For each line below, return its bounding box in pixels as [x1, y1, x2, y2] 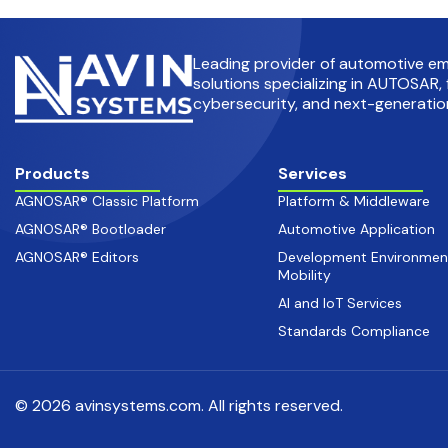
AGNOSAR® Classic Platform [15, 191, 199, 210]
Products [15, 162, 90, 184]
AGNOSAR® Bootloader [15, 219, 166, 238]
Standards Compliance [277, 321, 430, 340]
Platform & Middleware [277, 191, 430, 210]
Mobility [277, 265, 331, 284]
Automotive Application [277, 219, 435, 238]
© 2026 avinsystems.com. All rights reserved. [15, 394, 343, 416]
